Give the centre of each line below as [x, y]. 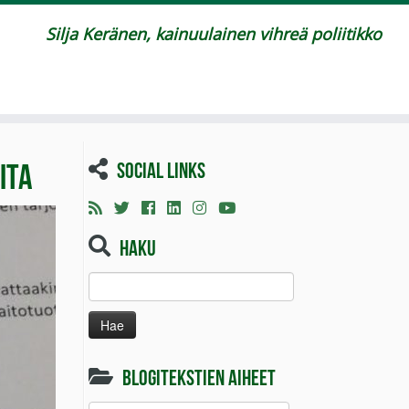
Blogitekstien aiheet [199, 375]
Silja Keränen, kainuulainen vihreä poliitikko [213, 34]
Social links [161, 168]
